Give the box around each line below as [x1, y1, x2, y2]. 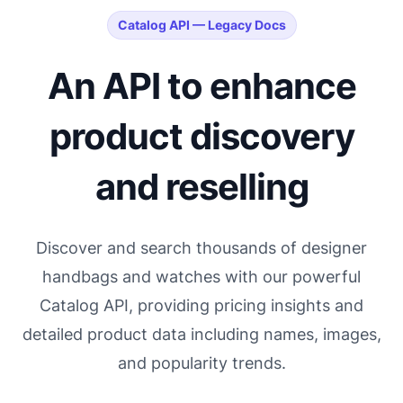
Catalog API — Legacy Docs [117, 17, 286, 32]
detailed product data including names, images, [22, 325, 381, 344]
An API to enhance [47, 64, 356, 108]
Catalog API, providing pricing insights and [40, 296, 363, 315]
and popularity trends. [117, 354, 286, 372]
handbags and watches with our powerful [42, 267, 361, 286]
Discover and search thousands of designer [36, 238, 367, 257]
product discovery [49, 114, 354, 158]
